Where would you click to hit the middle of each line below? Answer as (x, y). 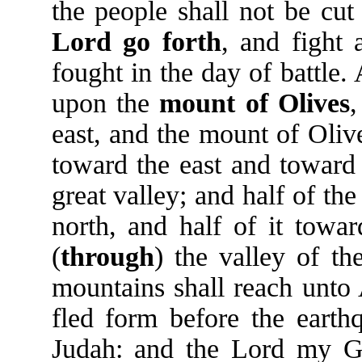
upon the (105, 103)
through (107, 257)
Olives (314, 103)
